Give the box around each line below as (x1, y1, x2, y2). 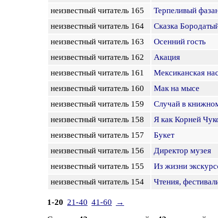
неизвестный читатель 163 (51, 37, 148, 46)
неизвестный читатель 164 (51, 21, 148, 31)
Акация (154, 53, 180, 62)
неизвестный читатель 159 (51, 99, 148, 109)
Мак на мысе (154, 84, 200, 93)
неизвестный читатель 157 (51, 130, 148, 140)
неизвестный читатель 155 (51, 162, 148, 171)
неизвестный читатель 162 (51, 53, 148, 62)
